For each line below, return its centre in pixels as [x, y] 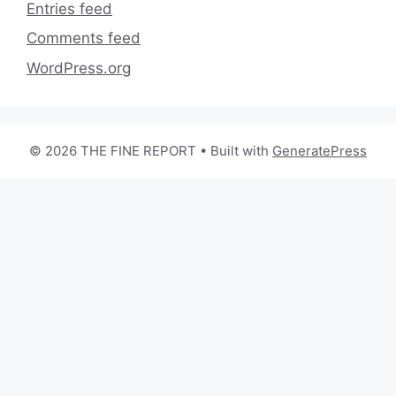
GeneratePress [320, 150]
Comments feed [84, 38]
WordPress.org [79, 68]
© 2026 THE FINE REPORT [113, 150]
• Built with [234, 150]
